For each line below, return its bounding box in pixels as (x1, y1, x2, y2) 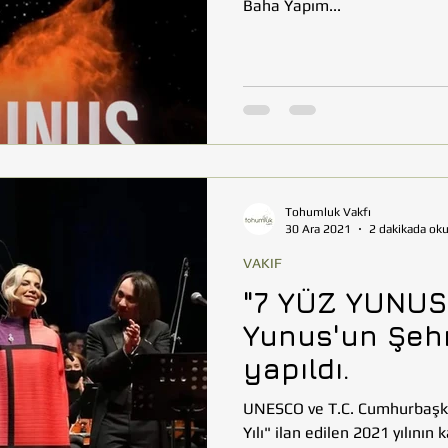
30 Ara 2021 (285, 221, 351, 236)
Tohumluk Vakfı (285, 205, 371, 219)
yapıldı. (243, 352, 350, 385)
